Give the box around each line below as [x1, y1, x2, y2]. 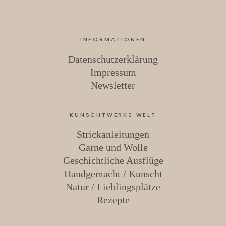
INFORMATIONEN [80, 35, 146, 43]
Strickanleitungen [77, 129, 149, 140]
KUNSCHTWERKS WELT [70, 110, 156, 119]
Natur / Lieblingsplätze [66, 181, 160, 192]
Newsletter [91, 80, 135, 91]
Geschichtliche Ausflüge [63, 155, 163, 166]
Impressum [90, 67, 136, 78]
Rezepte [96, 194, 130, 205]
